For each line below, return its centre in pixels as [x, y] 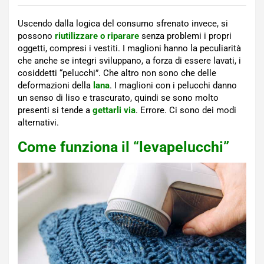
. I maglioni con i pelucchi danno [173, 85]
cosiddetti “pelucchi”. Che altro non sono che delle [117, 73]
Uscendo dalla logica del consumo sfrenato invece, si [123, 23]
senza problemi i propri [187, 36]
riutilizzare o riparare [97, 36]
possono [36, 36]
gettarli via [114, 110]
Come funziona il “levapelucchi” [123, 147]
